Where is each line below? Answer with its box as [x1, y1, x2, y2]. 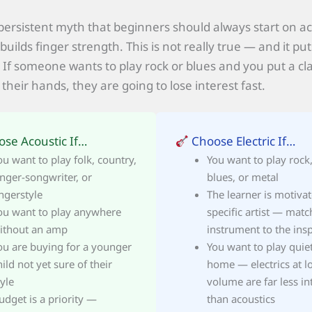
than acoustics [207, 292, 275, 306]
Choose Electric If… [189, 133, 296, 150]
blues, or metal [207, 170, 279, 185]
